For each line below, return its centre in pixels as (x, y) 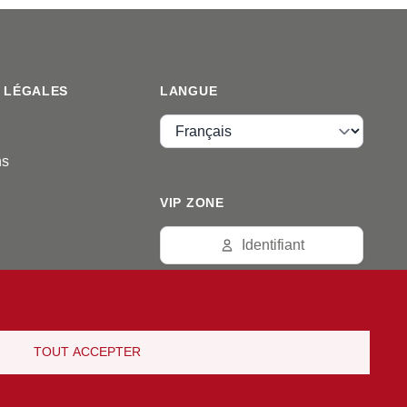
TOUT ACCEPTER (87, 352)
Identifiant (273, 245)
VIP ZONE (192, 203)
